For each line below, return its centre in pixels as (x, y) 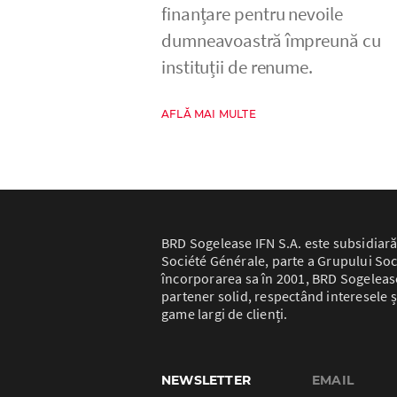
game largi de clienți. (225, 313)
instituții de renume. (237, 66)
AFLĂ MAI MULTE (209, 113)
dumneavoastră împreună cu (271, 40)
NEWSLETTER (206, 380)
